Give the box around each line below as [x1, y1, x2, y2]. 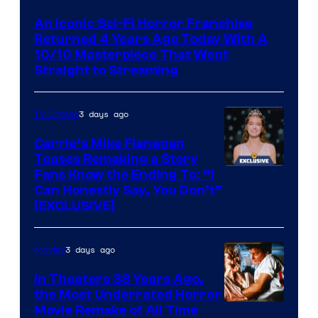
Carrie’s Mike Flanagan [34, 135, 185, 151]
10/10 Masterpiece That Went [34, 46, 229, 62]
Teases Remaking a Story [34, 150, 198, 167]
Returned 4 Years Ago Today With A [34, 31, 268, 47]
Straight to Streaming [34, 62, 178, 78]
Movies [34, 243, 65, 256]
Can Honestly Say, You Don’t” [34, 182, 222, 198]
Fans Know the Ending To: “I [34, 166, 214, 182]
